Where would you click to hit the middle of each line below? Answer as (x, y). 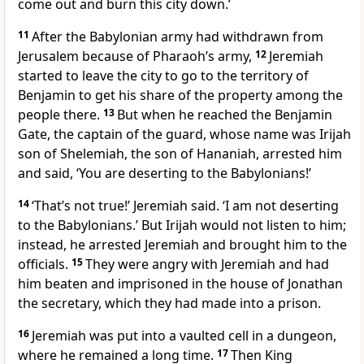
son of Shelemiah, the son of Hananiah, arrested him (180, 154)
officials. (45, 264)
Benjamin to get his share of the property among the (180, 95)
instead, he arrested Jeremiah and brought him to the (182, 245)
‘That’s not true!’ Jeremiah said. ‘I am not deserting (185, 206)
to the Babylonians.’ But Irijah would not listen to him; (182, 225)
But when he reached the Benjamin (225, 115)
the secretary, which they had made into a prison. (169, 303)
